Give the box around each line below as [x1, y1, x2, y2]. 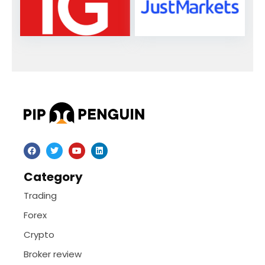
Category [24, 169, 83, 186]
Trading [24, 189, 57, 202]
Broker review [24, 248, 82, 261]
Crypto [24, 228, 54, 241]
